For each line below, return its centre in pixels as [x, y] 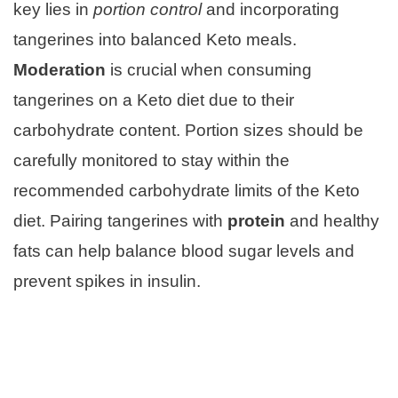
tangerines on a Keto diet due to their [154, 100]
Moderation [60, 70]
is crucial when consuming [209, 70]
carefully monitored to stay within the [151, 161]
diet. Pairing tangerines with [120, 221]
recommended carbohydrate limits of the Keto [187, 191]
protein [256, 221]
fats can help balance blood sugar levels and [184, 251]
